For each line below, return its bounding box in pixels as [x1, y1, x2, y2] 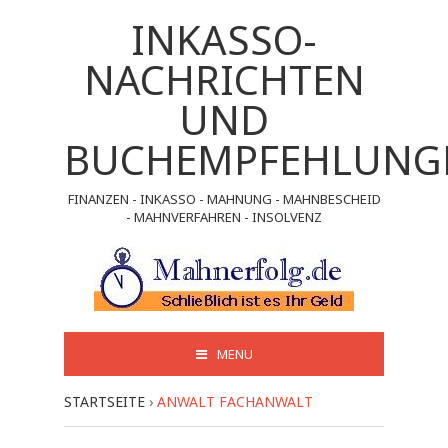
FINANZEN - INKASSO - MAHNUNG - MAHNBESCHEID [67, 190, 381, 208]
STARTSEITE [64, 392, 145, 411]
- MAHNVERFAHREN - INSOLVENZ [126, 208, 322, 226]
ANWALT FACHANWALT [157, 392, 313, 411]
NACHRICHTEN [83, 52, 365, 107]
